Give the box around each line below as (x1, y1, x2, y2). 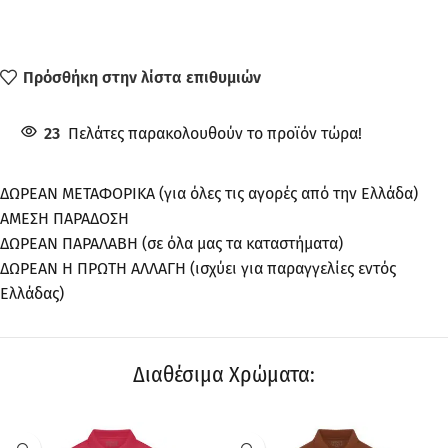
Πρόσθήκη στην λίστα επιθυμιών (23, 67, 262, 87)
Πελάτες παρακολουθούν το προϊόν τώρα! (68, 124, 362, 144)
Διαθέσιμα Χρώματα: (133, 361, 315, 389)
